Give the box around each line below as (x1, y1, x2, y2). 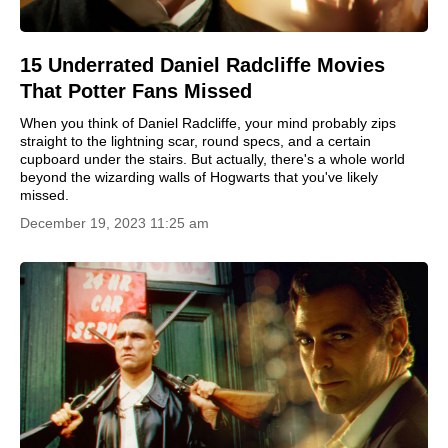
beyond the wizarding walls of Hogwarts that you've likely (20, 168, 378, 185)
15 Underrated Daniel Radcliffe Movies (20, 53, 385, 76)
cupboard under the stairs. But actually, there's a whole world (20, 150, 405, 167)
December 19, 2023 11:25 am (20, 214, 209, 231)
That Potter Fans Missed (20, 79, 252, 102)
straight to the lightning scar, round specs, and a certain (20, 132, 371, 149)
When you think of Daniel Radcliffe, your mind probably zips (20, 114, 396, 131)
